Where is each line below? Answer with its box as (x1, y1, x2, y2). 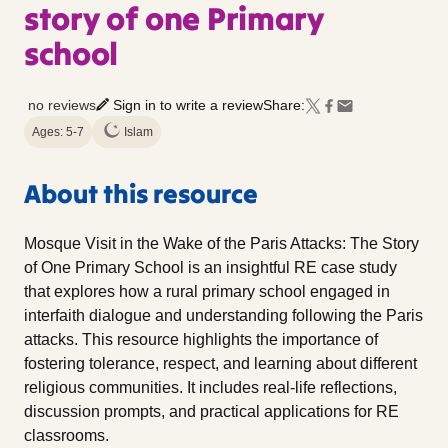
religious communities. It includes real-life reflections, (24, 379, 397, 397)
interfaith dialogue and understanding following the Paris (24, 307, 423, 325)
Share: (262, 97, 305, 114)
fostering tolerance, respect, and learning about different (24, 355, 417, 373)
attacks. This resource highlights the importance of (24, 331, 378, 349)
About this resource (24, 177, 258, 211)
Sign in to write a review (108, 97, 263, 114)
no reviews (28, 97, 96, 114)
